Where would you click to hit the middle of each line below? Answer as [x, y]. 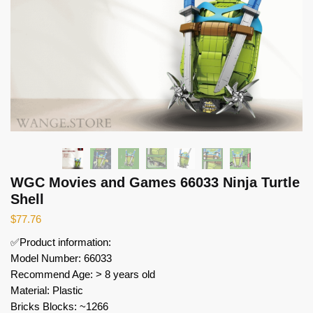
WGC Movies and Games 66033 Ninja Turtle [155, 182]
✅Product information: [61, 242]
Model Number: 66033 [61, 258]
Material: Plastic [47, 290]
